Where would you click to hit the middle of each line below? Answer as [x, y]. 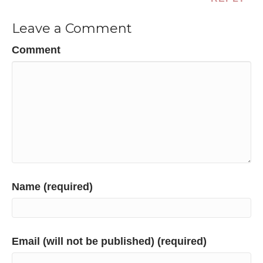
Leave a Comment [72, 29]
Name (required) [52, 187]
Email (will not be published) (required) [109, 242]
